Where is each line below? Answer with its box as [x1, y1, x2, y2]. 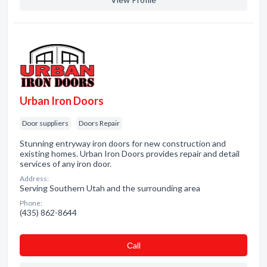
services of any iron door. [20, 159, 111, 169]
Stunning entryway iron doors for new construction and [20, 138, 226, 148]
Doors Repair [79, 119, 120, 128]
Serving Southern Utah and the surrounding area [20, 183, 200, 193]
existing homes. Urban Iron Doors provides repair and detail [20, 148, 240, 159]
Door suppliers [22, 119, 69, 128]
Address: [20, 174, 49, 183]
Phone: [20, 198, 42, 207]
